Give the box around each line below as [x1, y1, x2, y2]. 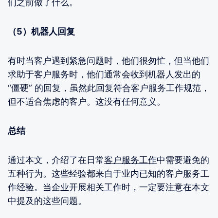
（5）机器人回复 [8, 26, 75, 37]
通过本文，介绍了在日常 [8, 155, 104, 165]
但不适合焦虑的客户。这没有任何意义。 [8, 96, 165, 107]
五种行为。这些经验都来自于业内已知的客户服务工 [8, 168, 209, 179]
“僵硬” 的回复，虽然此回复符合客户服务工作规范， [8, 83, 210, 93]
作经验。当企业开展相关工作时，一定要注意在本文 [8, 182, 209, 193]
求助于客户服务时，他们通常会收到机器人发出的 [8, 69, 200, 80]
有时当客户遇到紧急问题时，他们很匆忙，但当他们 [8, 55, 209, 66]
